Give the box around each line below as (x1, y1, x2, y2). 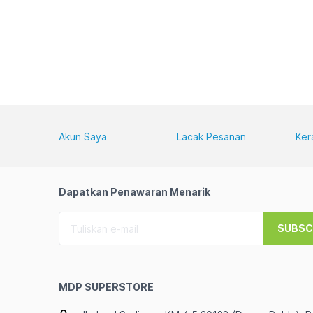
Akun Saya (59, 131, 107, 143)
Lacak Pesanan (177, 131, 247, 143)
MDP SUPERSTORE (59, 281, 154, 293)
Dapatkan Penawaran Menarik (59, 186, 210, 198)
